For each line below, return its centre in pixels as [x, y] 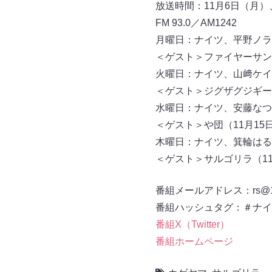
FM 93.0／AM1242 [196, 22]
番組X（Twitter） [192, 224]
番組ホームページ [194, 241]
